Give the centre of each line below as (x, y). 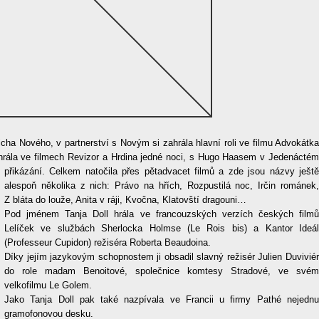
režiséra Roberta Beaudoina (151, 242)
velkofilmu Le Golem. (48, 285)
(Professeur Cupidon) (49, 242)
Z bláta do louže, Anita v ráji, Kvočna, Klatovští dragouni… (125, 200)
